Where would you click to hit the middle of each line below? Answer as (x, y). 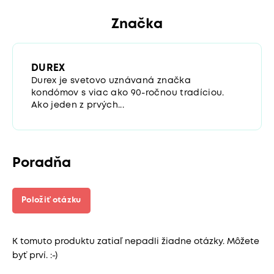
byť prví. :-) (35, 255)
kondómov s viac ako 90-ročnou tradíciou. (128, 93)
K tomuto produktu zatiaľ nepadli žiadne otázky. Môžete (136, 241)
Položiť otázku (51, 200)
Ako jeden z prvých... (78, 105)
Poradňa (42, 163)
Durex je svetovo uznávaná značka (111, 80)
